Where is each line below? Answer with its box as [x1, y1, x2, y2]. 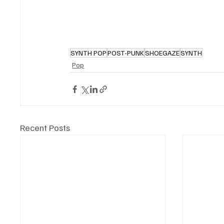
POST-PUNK [107, 48, 144, 57]
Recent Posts [20, 122, 70, 133]
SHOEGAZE [145, 48, 180, 57]
